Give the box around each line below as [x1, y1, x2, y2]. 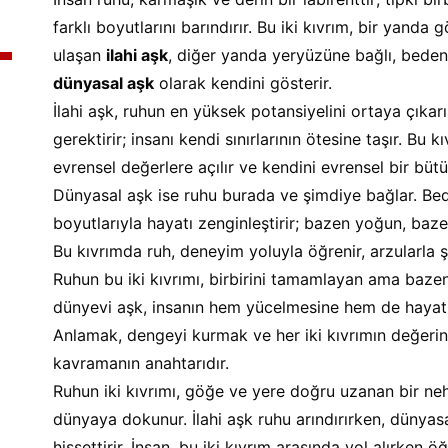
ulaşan [52, 45, 106, 65]
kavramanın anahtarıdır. [52, 353, 229, 373]
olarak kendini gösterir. [153, 73, 332, 93]
